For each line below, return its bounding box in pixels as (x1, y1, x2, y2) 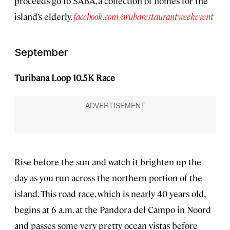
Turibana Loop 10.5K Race (14, 71, 115, 83)
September (14, 46, 68, 59)
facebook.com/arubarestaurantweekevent (73, 10, 214, 22)
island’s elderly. (14, 10, 73, 22)
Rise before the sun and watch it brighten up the (14, 156, 201, 167)
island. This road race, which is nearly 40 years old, (14, 187, 205, 199)
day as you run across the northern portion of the (14, 171, 202, 183)
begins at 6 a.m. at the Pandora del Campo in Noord (14, 203, 211, 215)
